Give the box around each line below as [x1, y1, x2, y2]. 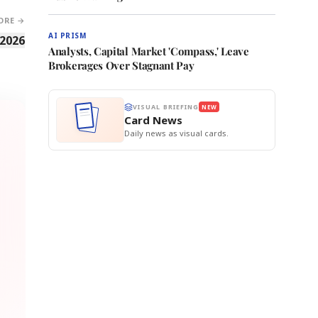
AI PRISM [48, 31, 86, 40]
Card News [124, 113, 182, 127]
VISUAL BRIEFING [133, 102, 199, 111]
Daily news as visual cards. [124, 128, 229, 138]
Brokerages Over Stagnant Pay [48, 58, 194, 72]
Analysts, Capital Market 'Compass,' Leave [48, 44, 249, 58]
